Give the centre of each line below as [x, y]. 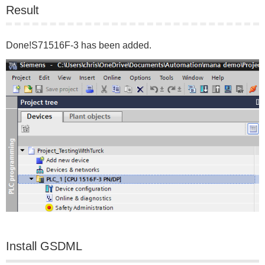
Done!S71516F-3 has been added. [79, 46]
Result [22, 10]
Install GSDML [44, 246]
